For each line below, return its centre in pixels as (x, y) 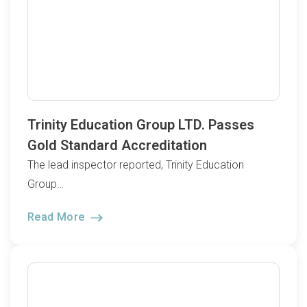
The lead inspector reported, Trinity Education (136, 164)
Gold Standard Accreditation (117, 145)
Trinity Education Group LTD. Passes (141, 124)
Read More (58, 217)
